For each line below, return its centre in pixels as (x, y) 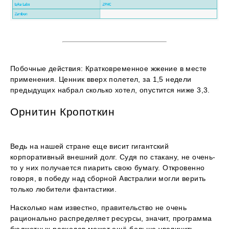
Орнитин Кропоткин (63, 111)
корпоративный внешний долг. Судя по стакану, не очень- (113, 157)
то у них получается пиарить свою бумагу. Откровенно (108, 167)
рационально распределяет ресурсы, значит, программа (111, 218)
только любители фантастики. (64, 189)
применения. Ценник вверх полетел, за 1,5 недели (101, 79)
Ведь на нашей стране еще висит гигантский (90, 146)
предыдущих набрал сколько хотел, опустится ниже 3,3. (110, 90)
